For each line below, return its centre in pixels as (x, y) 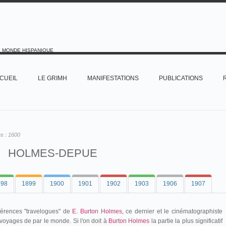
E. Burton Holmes (97, 211)
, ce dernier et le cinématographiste (172, 211)
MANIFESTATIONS (113, 78)
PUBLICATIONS (181, 78)
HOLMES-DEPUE (52, 153)
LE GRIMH (52, 78)
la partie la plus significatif (186, 221)
